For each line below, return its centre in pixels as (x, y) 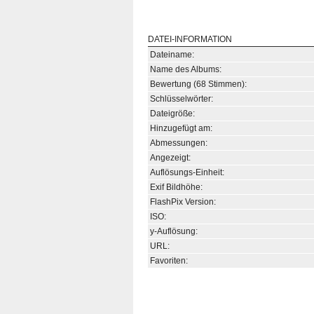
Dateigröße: (172, 114)
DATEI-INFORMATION (190, 39)
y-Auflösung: (174, 231)
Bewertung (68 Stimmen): (198, 84)
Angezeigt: (170, 158)
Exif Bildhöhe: (176, 187)
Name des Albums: (186, 69)
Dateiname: (172, 55)
